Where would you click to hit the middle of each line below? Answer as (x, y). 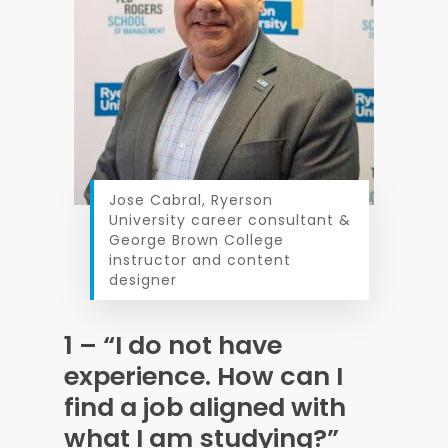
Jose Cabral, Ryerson (190, 200)
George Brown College (196, 240)
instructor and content (199, 260)
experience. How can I (203, 376)
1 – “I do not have (173, 345)
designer (142, 280)
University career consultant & (229, 220)
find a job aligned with (205, 407)
